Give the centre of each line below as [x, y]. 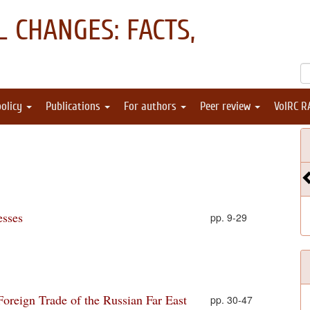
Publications [74, 106]
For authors [152, 106]
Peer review [227, 106]
